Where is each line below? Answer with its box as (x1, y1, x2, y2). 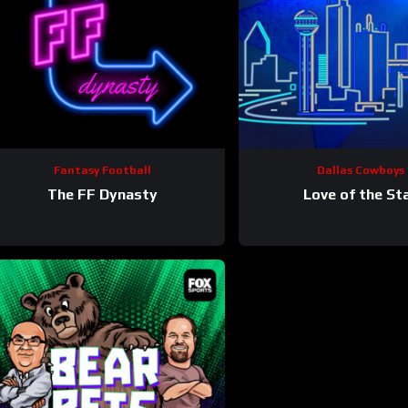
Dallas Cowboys (316, 164, 404, 178)
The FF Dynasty (46, 185, 158, 203)
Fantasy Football (53, 164, 151, 178)
